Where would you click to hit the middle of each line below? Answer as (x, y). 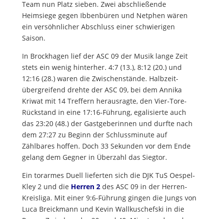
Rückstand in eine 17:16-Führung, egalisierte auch (104, 112)
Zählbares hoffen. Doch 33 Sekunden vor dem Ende (106, 146)
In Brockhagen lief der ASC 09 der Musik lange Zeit (105, 56)
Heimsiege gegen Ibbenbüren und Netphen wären (105, 16)
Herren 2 (85, 187)
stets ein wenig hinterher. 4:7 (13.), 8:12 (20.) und (102, 67)
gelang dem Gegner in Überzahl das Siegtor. (94, 157)
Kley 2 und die (46, 187)
